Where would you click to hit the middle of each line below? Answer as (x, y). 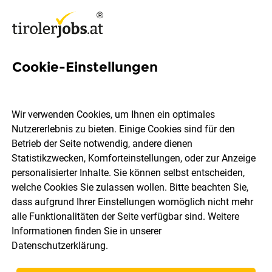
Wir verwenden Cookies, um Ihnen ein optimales (114, 115)
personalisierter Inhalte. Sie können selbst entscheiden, (128, 173)
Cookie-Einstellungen (85, 67)
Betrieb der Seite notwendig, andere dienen (102, 144)
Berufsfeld (187, 171)
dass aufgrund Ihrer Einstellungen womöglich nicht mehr (133, 202)
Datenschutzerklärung (59, 246)
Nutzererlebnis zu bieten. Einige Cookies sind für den (124, 129)
